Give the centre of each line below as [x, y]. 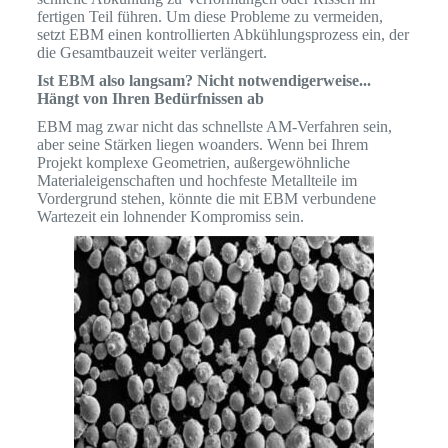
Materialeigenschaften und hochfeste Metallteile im [196, 181]
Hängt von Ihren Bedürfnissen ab [150, 99]
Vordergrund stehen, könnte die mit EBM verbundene [206, 199]
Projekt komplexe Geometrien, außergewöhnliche [193, 163]
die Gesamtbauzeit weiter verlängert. [151, 53]
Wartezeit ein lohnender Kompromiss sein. [170, 217]
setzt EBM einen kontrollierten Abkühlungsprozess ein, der [222, 35]
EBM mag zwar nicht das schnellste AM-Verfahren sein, [214, 127]
